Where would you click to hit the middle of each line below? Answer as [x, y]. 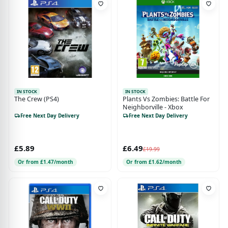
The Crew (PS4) [37, 99]
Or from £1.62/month [154, 162]
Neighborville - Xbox [153, 107]
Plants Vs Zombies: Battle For [166, 99]
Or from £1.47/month [46, 162]
